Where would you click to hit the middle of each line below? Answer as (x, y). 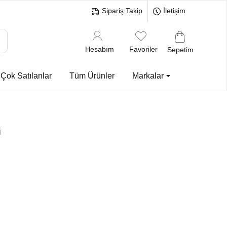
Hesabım (100, 49)
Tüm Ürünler (92, 75)
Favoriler (143, 49)
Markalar (148, 75)
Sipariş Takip (122, 11)
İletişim (174, 11)
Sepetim (180, 49)
